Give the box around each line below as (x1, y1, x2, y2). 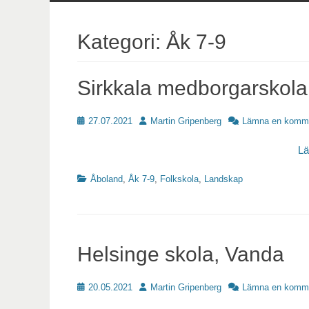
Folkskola (160, 174, 199, 185)
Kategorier (77, 173, 117, 184)
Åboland (90, 174, 123, 185)
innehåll (63, 6, 97, 19)
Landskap (204, 174, 243, 185)
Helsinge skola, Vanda (77, 243, 284, 266)
